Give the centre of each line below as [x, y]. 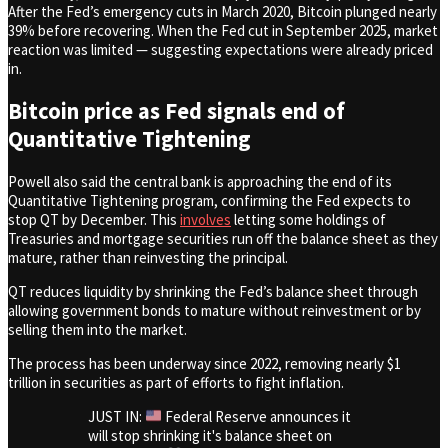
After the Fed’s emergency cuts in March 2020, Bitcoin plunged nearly [222, 12]
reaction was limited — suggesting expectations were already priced [220, 50]
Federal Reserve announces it [257, 416]
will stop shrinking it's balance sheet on [210, 435]
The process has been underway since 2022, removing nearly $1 [204, 363]
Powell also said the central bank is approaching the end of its [200, 181]
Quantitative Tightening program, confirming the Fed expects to [209, 200]
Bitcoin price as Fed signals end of [176, 110]
